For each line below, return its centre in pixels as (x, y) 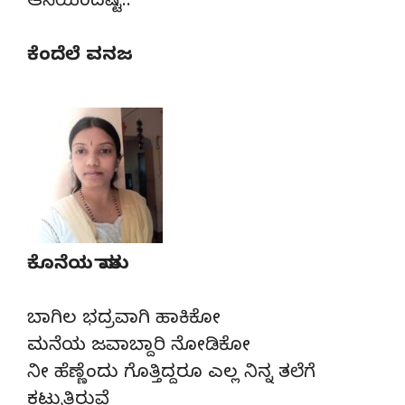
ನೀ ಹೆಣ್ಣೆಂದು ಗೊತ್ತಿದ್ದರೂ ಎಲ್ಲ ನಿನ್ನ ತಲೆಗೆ (171, 374)
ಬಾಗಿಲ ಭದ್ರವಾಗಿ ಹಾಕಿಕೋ (124, 320)
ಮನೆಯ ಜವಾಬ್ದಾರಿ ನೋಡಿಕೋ (139, 347)
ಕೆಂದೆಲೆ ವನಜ (80, 57)
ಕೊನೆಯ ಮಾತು (78, 266)
